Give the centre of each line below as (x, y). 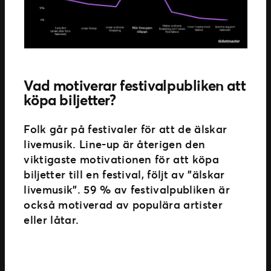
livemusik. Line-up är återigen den (115, 144)
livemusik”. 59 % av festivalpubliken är (127, 189)
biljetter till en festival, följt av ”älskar (124, 174)
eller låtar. (51, 219)
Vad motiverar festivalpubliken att (135, 85)
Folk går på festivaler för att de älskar (126, 129)
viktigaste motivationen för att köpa (122, 159)
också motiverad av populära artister (123, 204)
